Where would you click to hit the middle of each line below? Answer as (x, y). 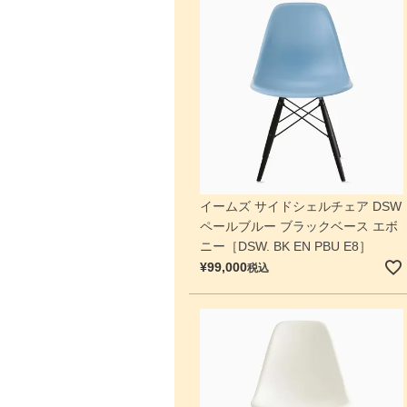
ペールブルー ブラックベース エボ (298, 227)
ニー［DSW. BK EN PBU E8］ (285, 247)
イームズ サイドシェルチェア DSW (300, 207)
